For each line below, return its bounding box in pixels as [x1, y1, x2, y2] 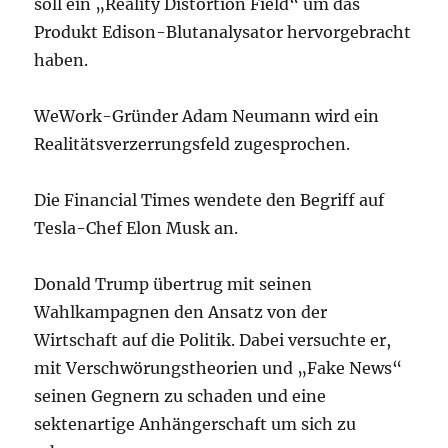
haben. [34, 50, 89, 70]
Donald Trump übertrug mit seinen [34, 274, 313, 294]
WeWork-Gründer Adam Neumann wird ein [34, 106, 380, 126]
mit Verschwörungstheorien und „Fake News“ [34, 358, 403, 378]
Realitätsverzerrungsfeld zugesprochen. [34, 134, 351, 154]
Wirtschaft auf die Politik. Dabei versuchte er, [34, 330, 392, 350]
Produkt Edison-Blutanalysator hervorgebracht [34, 22, 412, 42]
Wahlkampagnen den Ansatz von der [34, 302, 328, 322]
